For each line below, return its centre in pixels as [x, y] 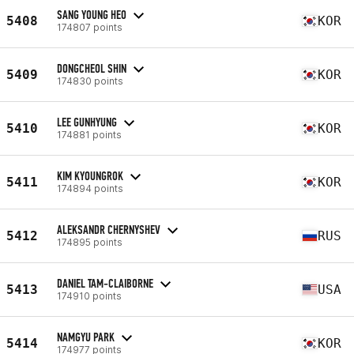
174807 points [90, 27]
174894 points [90, 188]
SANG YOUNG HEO [92, 14]
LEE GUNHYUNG [87, 122]
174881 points [89, 134]
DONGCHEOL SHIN [92, 68]
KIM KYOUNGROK [90, 175]
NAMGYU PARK [86, 337]
